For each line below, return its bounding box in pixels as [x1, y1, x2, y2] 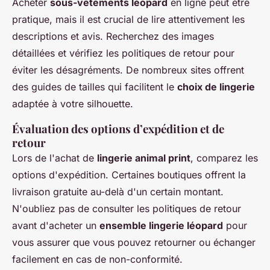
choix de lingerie [177, 81, 255, 93]
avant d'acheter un [12, 219, 99, 232]
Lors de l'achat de [12, 152, 97, 165]
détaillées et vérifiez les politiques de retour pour [12, 47, 234, 60]
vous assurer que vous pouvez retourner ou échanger [12, 236, 256, 249]
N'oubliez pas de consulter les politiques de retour [12, 202, 241, 215]
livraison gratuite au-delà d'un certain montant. [12, 186, 224, 198]
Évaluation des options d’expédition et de [12, 121, 224, 137]
